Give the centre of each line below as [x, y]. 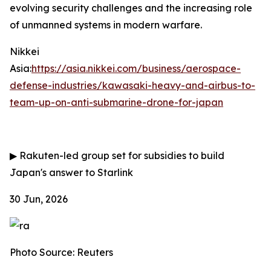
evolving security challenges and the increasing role [131, 8]
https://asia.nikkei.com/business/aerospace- [136, 68]
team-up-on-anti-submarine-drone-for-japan [116, 102]
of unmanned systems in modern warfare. [106, 25]
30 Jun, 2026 [39, 199]
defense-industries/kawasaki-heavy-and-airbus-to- [132, 85]
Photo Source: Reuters [61, 252]
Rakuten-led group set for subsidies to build [121, 155]
